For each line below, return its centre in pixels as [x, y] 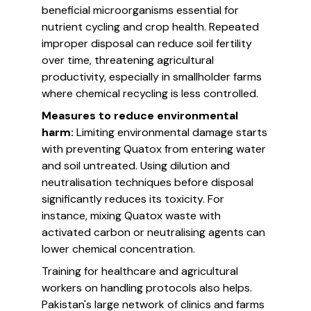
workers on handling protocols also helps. [147, 288]
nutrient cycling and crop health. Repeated [150, 27]
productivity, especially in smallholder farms [152, 77]
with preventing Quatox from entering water [154, 149]
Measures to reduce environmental [140, 116]
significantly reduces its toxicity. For [133, 199]
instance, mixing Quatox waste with [131, 216]
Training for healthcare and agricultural [140, 271]
